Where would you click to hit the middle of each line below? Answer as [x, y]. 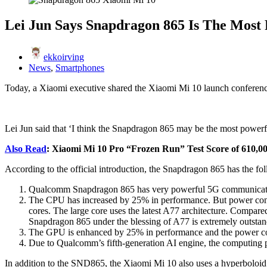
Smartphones [80, 67]
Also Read [26, 148]
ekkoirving [64, 57]
